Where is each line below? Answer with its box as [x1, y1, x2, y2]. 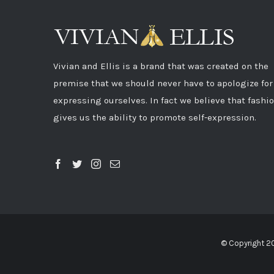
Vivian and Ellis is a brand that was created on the [53, 61, 268, 72]
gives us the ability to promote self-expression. [53, 112, 256, 123]
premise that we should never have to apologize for [53, 78, 273, 89]
